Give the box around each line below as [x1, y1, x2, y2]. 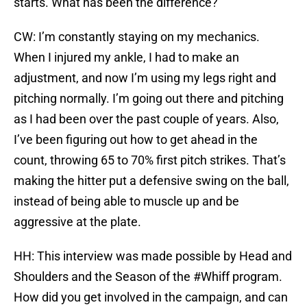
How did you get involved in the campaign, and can [14, 290, 288, 305]
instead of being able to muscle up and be [14, 194, 239, 209]
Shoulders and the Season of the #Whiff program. [14, 269, 282, 284]
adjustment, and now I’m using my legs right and [14, 71, 276, 86]
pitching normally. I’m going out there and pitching [14, 91, 284, 106]
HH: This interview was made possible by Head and [14, 249, 292, 264]
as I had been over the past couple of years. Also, [14, 112, 279, 127]
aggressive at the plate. [14, 214, 141, 230]
